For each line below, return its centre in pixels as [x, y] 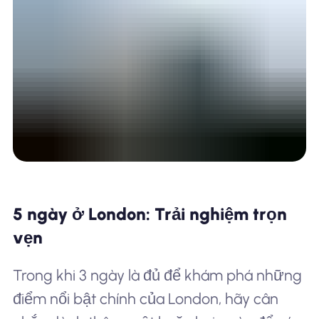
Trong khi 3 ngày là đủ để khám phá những [157, 275]
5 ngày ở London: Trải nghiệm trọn [150, 214]
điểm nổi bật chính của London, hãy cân [145, 298]
